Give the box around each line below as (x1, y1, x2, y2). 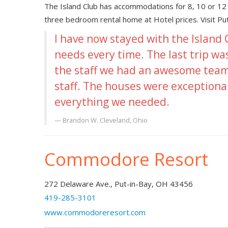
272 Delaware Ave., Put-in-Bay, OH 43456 (44, 179, 193, 189)
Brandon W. (63, 116, 100, 125)
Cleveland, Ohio (100, 116, 148, 125)
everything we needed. (54, 95, 169, 109)
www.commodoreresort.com (44, 207, 146, 218)
